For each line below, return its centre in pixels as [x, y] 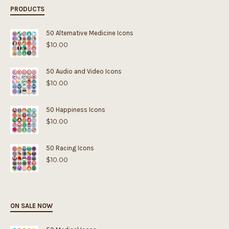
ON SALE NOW [31, 206]
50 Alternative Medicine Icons [90, 33]
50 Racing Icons [70, 148]
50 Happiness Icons [76, 110]
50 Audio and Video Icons [84, 71]
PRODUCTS [27, 9]
